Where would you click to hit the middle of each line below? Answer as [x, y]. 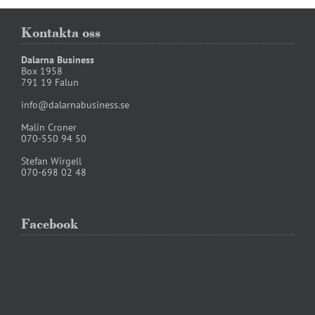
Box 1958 [42, 71]
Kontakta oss [61, 33]
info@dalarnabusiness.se [75, 105]
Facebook [50, 224]
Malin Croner [49, 128]
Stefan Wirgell [51, 161]
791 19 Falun [50, 83]
